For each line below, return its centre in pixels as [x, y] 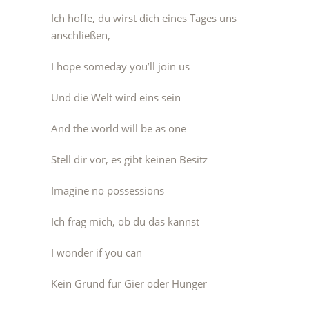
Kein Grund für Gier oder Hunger [129, 283]
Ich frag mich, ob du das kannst [125, 221]
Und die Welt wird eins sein [116, 97]
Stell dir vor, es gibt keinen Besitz [129, 159]
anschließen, [81, 35]
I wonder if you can [97, 252]
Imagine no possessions [108, 190]
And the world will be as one [119, 128]
